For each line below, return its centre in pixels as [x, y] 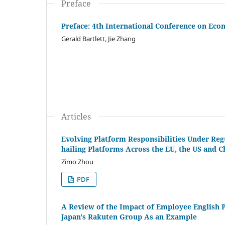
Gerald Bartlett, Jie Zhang [98, 39]
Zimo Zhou [77, 162]
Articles [76, 117]
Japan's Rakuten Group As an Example [129, 217]
